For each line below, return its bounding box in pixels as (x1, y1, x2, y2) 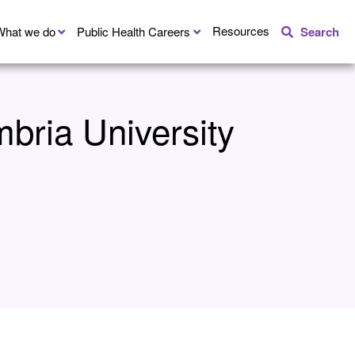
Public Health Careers (77, 22, 191, 40)
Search (300, 23, 339, 40)
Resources (212, 22, 269, 39)
